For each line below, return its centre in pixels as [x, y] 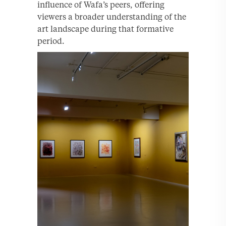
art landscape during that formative [105, 29]
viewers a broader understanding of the [112, 16]
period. [51, 41]
